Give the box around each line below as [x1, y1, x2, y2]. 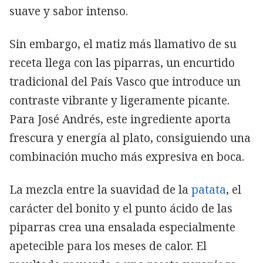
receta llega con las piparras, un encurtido [9, 55, 235, 71]
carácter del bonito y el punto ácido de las [9, 201, 232, 217]
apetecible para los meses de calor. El [9, 238, 207, 254]
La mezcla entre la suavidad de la [9, 182, 191, 198]
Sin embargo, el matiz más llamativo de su [9, 36, 237, 52]
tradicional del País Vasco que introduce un [9, 74, 241, 90]
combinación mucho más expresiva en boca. [9, 149, 244, 165]
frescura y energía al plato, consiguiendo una [9, 130, 251, 146]
